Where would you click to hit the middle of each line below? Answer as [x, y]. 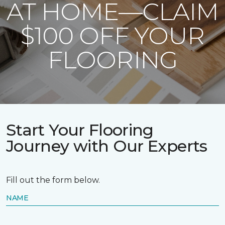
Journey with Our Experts [107, 146]
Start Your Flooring [80, 130]
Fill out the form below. [53, 180]
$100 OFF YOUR [113, 36]
